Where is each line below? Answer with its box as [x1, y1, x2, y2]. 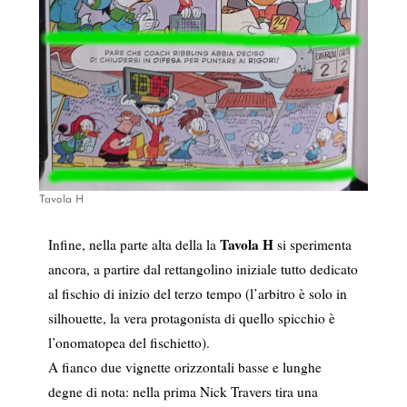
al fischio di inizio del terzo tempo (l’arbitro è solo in [47, 284, 347, 303]
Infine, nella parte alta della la [47, 235, 220, 254]
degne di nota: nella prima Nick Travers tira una [47, 382, 318, 402]
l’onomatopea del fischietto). [47, 333, 210, 352]
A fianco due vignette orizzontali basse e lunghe [47, 358, 322, 377]
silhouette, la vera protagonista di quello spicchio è [47, 309, 335, 328]
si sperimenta [273, 235, 352, 254]
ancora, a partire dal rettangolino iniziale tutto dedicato [47, 260, 358, 279]
